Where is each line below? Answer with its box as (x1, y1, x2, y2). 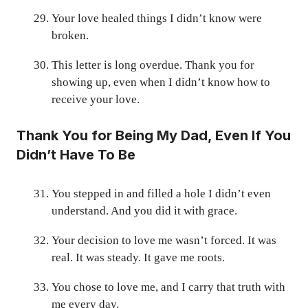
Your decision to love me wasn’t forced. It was (52, 233, 276, 247)
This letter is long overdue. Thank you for (52, 58, 254, 72)
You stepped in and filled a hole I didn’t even (52, 186, 271, 200)
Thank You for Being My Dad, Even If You (16, 126, 291, 144)
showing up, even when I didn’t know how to (52, 76, 270, 89)
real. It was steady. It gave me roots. (52, 250, 225, 264)
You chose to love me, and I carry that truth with (52, 280, 285, 294)
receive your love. (52, 93, 140, 107)
